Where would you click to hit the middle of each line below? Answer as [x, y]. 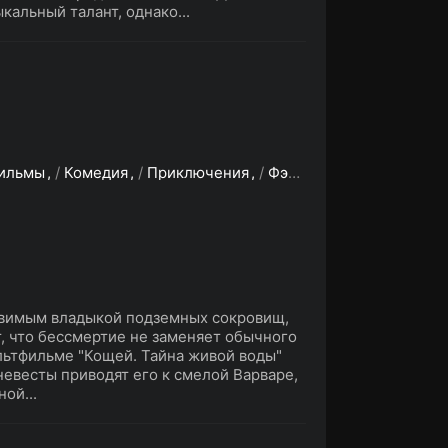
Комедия [96, 172]
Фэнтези [278, 172]
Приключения [198, 172]
